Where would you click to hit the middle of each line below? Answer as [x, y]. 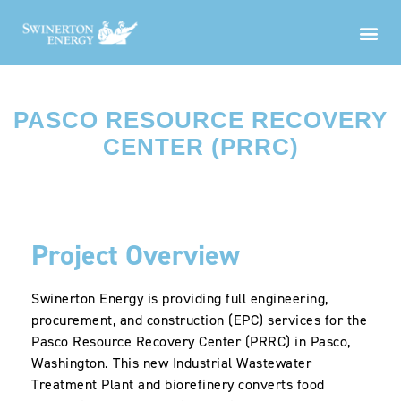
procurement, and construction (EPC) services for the [199, 320]
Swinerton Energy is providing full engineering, [180, 298]
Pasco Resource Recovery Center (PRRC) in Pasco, [191, 341]
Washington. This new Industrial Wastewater [171, 363]
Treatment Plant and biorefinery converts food [178, 384]
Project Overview [136, 255]
